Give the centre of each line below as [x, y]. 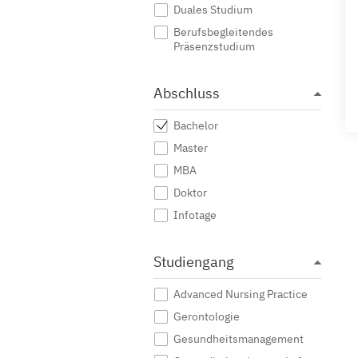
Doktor [190, 193]
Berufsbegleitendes [223, 32]
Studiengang [194, 262]
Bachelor [196, 125]
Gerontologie [207, 316]
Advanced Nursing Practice [241, 294]
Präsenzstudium [214, 46]
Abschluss [187, 93]
